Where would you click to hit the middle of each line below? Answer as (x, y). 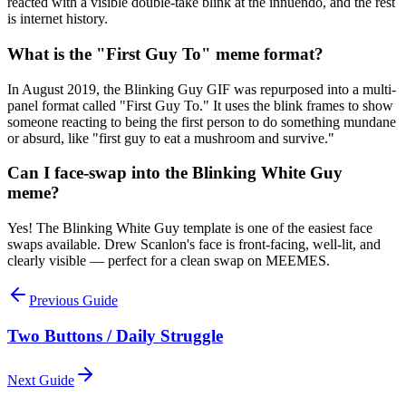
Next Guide (41, 380)
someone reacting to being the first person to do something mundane (202, 121)
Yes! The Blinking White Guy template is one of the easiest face (190, 228)
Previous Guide (73, 301)
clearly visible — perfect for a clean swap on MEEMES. (169, 261)
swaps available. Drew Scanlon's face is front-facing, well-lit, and (194, 245)
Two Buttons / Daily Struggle (115, 335)
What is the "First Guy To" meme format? (165, 53)
